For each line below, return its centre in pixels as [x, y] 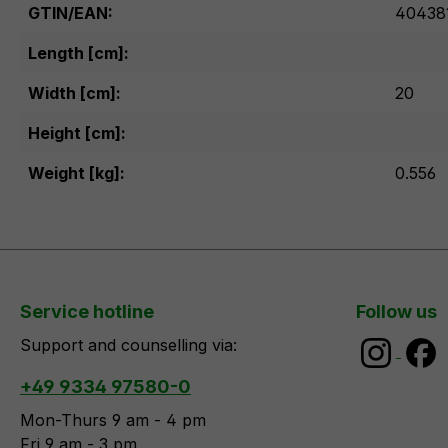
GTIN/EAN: [70, 13]
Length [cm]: [78, 53]
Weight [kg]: [76, 173]
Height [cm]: [77, 133]
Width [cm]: [74, 93]
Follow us [396, 311]
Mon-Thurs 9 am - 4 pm [113, 420]
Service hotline [87, 311]
